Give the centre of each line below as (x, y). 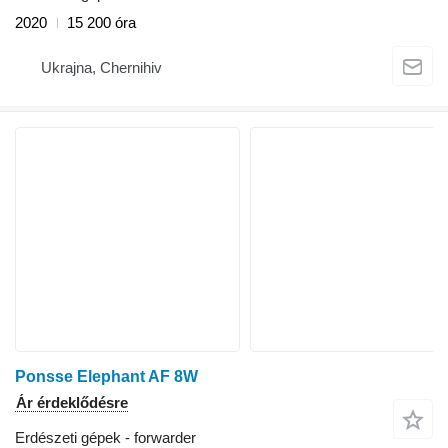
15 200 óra (101, 23)
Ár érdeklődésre (72, 403)
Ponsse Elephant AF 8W (106, 377)
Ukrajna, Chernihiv (101, 67)
